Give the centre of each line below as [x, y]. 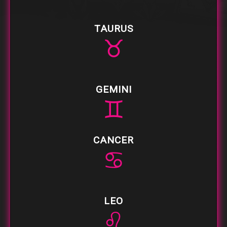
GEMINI [113, 89]
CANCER [113, 140]
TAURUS [113, 28]
